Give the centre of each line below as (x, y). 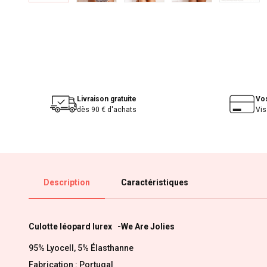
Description (67, 182)
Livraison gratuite (107, 99)
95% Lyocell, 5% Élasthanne (81, 248)
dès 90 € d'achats (107, 109)
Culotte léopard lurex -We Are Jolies (102, 226)
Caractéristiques (155, 182)
